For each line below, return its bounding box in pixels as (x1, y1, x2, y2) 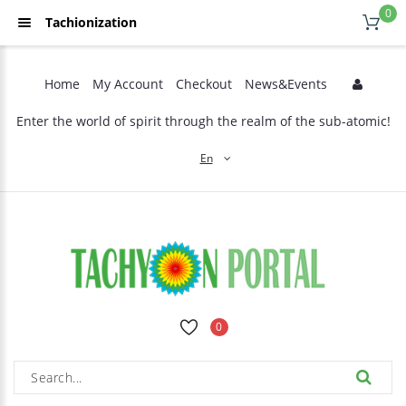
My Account (92, 75, 163, 92)
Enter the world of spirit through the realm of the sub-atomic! (15, 112, 391, 130)
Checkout (175, 75, 232, 92)
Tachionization (45, 14, 137, 31)
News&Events (244, 75, 327, 92)
